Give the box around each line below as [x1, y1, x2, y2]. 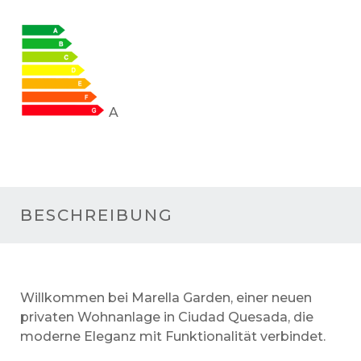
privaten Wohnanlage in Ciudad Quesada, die [20, 309, 313, 326]
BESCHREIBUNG [20, 205, 173, 226]
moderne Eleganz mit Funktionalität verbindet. [20, 329, 326, 345]
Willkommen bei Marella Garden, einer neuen [20, 290, 312, 306]
